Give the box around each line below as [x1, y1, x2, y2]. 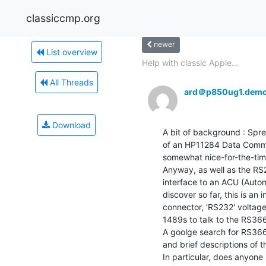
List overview [43, 46, 97, 57]
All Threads [47, 77, 93, 87]
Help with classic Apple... [142, 57, 239, 68]
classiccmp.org [26, 11, 100, 24]
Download [50, 119, 91, 130]
